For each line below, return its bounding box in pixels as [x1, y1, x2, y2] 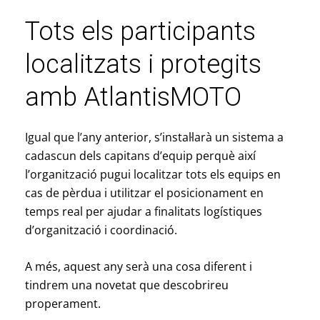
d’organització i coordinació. [24, 221, 177, 238]
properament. [24, 296, 101, 312]
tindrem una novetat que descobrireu [24, 277, 229, 294]
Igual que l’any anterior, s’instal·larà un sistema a [24, 129, 284, 145]
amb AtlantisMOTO [24, 81, 241, 112]
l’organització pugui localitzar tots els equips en [24, 166, 281, 182]
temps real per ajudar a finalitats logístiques [24, 203, 262, 219]
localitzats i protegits [24, 49, 261, 79]
